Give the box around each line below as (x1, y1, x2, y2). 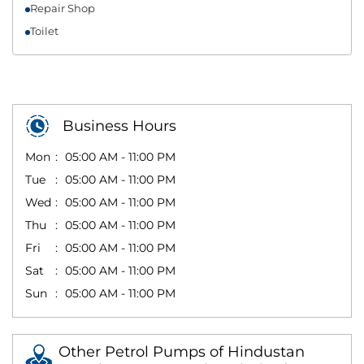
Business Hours (63, 116, 176, 135)
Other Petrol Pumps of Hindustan (58, 342, 305, 361)
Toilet (30, 24, 58, 37)
